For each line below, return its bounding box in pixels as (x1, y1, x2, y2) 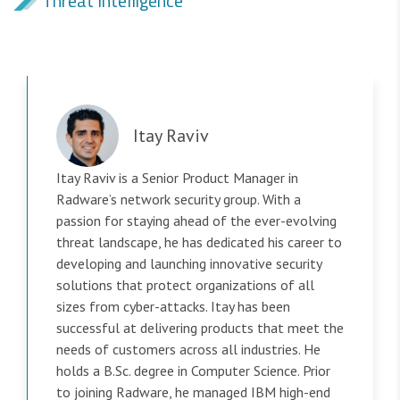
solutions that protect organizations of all (56, 276, 314, 295)
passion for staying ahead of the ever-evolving (56, 212, 337, 230)
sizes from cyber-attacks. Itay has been (56, 297, 290, 316)
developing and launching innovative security (56, 254, 321, 273)
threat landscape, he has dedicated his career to (56, 233, 342, 252)
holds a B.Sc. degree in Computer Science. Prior (56, 362, 330, 380)
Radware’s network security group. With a (56, 190, 301, 209)
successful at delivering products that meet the (56, 319, 344, 337)
